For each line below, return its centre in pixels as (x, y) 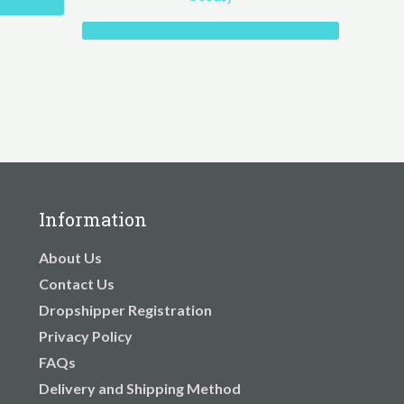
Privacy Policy (85, 336)
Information (92, 220)
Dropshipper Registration (125, 310)
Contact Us (76, 284)
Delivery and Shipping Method (139, 389)
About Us (70, 258)
